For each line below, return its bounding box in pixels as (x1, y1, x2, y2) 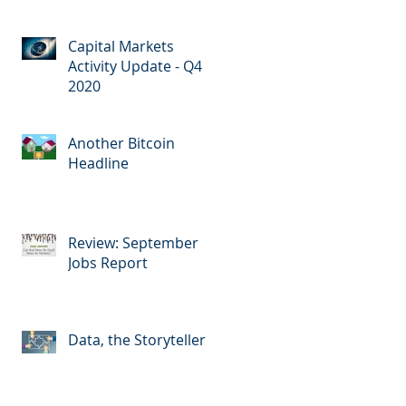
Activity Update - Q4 (68, 55, 202, 76)
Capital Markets (68, 35, 174, 56)
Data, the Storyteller (68, 329, 206, 350)
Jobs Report (68, 252, 148, 273)
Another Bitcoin (68, 132, 175, 153)
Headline (68, 152, 129, 173)
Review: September (68, 232, 198, 253)
